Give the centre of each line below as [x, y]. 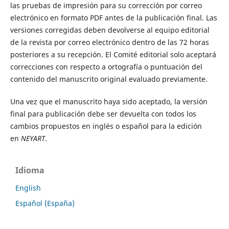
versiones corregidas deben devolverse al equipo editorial [110, 30]
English [28, 188]
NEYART [33, 139]
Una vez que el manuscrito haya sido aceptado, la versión [109, 102]
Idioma [30, 170]
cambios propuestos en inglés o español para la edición [106, 126]
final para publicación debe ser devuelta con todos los [103, 114]
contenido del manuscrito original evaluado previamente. [109, 79]
